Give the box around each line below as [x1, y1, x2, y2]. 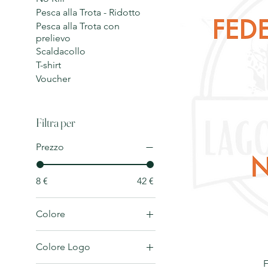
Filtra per [36, 114, 75, 130]
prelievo [36, 32, 71, 44]
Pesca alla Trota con [36, 20, 120, 32]
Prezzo [36, 141, 64, 153]
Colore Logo [36, 240, 90, 252]
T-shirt [36, 59, 61, 71]
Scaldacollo [36, 45, 86, 57]
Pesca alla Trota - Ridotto [36, 6, 141, 18]
